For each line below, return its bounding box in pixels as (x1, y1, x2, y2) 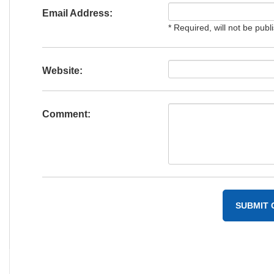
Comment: (42, 109, 91, 119)
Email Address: (42, 8, 113, 18)
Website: (42, 65, 83, 76)
